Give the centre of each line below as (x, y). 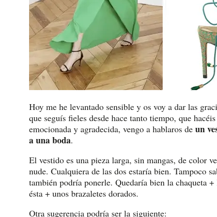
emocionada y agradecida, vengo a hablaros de (112, 129)
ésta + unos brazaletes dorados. (84, 194)
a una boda (50, 140)
